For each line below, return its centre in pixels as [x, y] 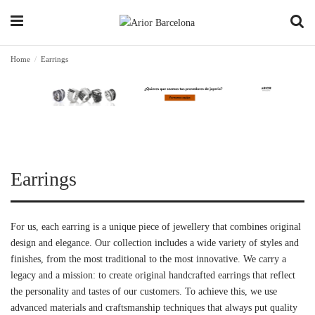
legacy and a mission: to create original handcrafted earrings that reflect [153, 275]
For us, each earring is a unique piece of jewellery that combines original [156, 226]
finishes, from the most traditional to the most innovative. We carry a [148, 259]
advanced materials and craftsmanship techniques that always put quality [154, 307]
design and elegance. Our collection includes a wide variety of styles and [155, 243]
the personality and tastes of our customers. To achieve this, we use [144, 291]
